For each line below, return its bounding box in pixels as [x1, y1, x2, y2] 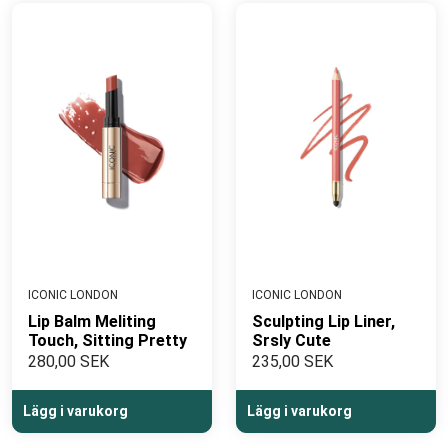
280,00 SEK [28, 352, 109, 371]
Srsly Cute [252, 331, 331, 350]
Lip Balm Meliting [28, 312, 156, 331]
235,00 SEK [252, 352, 333, 371]
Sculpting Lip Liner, [252, 312, 395, 331]
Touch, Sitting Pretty [28, 331, 187, 350]
